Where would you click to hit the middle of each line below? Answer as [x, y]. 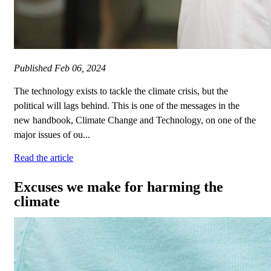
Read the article [44, 158]
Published [34, 68]
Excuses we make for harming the [119, 187]
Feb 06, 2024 [80, 68]
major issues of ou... [52, 135]
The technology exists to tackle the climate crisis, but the [121, 91]
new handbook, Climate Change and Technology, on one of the [135, 120]
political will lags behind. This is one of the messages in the [127, 106]
